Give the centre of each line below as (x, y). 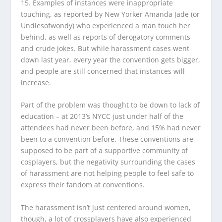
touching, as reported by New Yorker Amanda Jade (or (111, 14)
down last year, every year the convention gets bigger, (111, 59)
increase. (36, 82)
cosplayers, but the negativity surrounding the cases (108, 162)
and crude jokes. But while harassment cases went (105, 48)
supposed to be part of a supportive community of (105, 151)
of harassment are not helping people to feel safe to (108, 173)
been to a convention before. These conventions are (107, 139)
